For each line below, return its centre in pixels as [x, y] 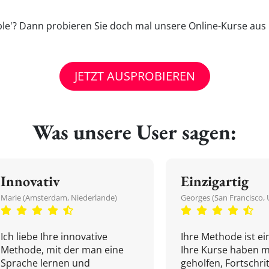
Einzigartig [215, 181]
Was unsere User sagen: [134, 132]
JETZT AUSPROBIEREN [134, 76]
